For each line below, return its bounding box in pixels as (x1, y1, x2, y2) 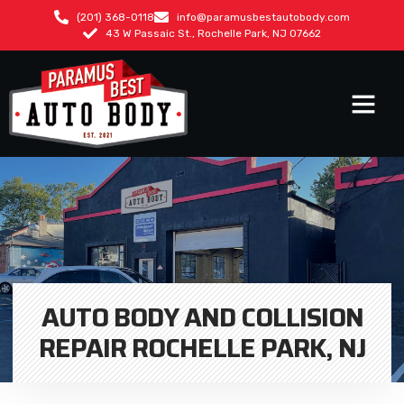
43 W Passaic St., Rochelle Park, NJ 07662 (106, 27, 321, 40)
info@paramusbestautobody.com (177, 11, 350, 23)
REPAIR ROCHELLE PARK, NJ (38, 326, 366, 369)
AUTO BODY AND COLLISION (41, 296, 363, 338)
